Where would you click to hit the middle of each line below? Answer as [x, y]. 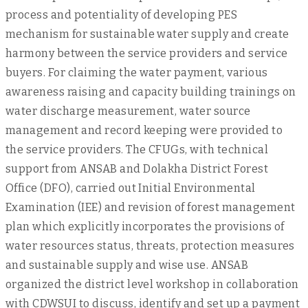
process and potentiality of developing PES [122, 15]
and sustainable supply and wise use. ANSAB [127, 265]
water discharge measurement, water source [128, 111]
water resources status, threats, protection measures [150, 246]
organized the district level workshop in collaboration [152, 284]
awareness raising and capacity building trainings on [151, 92]
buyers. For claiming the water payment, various [137, 73]
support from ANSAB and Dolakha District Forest [137, 169]
